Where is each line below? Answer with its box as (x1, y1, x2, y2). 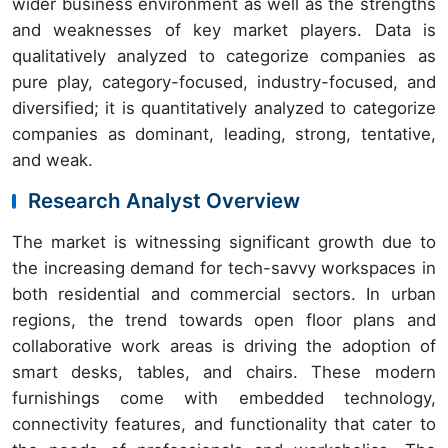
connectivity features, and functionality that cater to (12, 414, 436, 435)
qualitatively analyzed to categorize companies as (12, 46, 436, 67)
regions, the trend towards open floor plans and (12, 310, 436, 331)
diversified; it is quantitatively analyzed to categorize (12, 98, 436, 119)
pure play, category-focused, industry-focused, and (12, 72, 436, 93)
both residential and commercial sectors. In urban (12, 284, 436, 305)
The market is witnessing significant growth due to (12, 232, 436, 253)
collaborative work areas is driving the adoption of (12, 336, 436, 357)
